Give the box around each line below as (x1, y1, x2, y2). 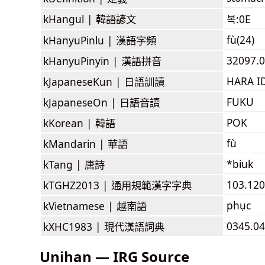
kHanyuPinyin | (43, 53, 121, 68)
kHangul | (43, 11, 96, 26)
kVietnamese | (43, 198, 117, 213)
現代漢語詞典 (104, 219, 164, 234)
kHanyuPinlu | (43, 33, 116, 47)
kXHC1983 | (43, 219, 104, 234)
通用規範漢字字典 (111, 177, 192, 192)
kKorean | (43, 115, 95, 130)
